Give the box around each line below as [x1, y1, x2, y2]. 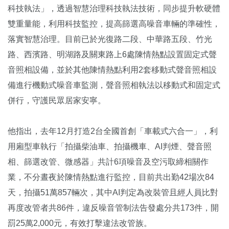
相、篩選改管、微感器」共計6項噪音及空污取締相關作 [8, 157, 209, 167]
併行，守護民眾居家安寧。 [8, 96, 106, 105]
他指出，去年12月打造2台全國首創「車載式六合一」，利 [8, 127, 218, 136]
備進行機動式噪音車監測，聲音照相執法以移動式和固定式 [8, 81, 220, 90]
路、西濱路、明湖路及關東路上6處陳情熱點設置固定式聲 [8, 50, 217, 59]
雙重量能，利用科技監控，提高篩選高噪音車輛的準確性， [8, 19, 220, 29]
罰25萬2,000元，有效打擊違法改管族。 [8, 219, 152, 228]
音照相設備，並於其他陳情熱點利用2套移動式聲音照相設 [8, 65, 217, 75]
